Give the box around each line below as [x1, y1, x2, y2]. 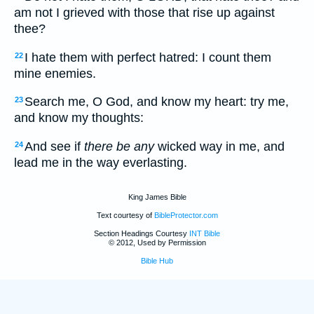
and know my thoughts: [14, 111, 144, 125]
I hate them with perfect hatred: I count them [25, 50, 271, 64]
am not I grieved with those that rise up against [14, 6, 275, 20]
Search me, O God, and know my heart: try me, [25, 95, 289, 109]
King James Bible [128, 193, 186, 202]
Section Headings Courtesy [94, 229, 189, 238]
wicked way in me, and [154, 139, 285, 153]
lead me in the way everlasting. [14, 155, 187, 170]
